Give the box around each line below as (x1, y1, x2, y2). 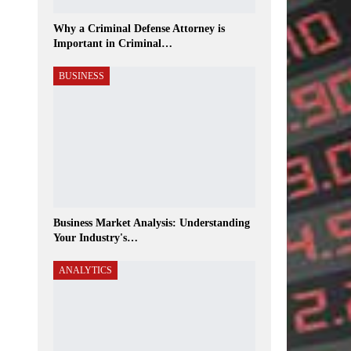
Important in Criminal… (53, 38, 173, 50)
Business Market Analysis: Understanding (53, 217, 251, 230)
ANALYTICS (59, 265, 113, 277)
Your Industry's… (53, 232, 139, 244)
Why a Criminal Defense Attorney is (53, 23, 226, 35)
